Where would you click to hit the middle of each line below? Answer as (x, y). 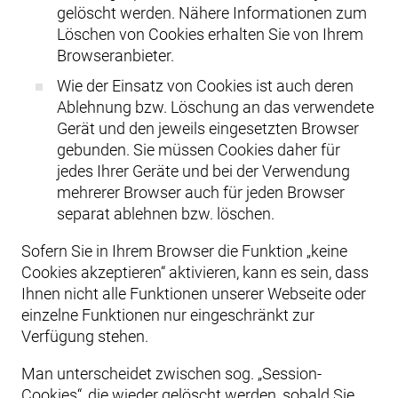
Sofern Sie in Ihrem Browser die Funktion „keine (184, 251)
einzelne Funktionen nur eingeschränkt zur (168, 315)
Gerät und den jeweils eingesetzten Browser (208, 128)
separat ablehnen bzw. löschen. (166, 214)
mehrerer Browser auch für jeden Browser (201, 192)
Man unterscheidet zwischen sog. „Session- (171, 374)
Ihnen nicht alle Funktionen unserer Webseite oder (194, 294)
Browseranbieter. (115, 56)
